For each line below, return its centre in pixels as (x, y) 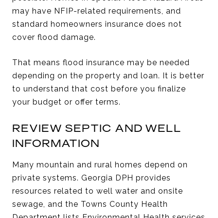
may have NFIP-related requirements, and (97, 11)
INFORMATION (56, 143)
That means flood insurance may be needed (101, 62)
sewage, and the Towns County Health (90, 204)
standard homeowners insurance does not (97, 24)
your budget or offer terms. (66, 102)
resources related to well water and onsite (98, 191)
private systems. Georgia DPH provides (91, 178)
